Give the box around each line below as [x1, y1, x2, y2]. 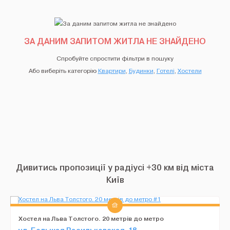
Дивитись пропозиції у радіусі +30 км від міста [16, 162, 214, 172]
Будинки [128, 67, 154, 75]
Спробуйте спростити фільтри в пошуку [56, 54, 174, 63]
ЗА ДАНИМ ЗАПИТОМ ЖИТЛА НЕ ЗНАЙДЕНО [24, 36, 206, 46]
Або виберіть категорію [28, 67, 98, 75]
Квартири [98, 67, 126, 75]
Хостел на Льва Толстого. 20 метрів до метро [18, 215, 164, 222]
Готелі [156, 67, 175, 75]
